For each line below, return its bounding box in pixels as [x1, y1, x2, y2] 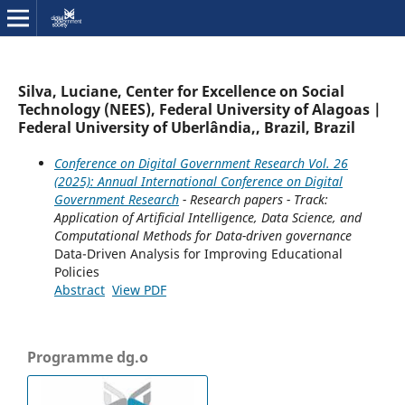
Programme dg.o [27, 346, 148, 367]
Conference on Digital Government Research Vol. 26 [53, 154, 348, 172]
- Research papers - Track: [178, 190, 328, 208]
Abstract [53, 280, 105, 298]
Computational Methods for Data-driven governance [53, 226, 352, 244]
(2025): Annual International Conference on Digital [53, 172, 343, 190]
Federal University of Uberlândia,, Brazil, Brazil [17, 117, 355, 137]
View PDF [111, 280, 166, 298]
